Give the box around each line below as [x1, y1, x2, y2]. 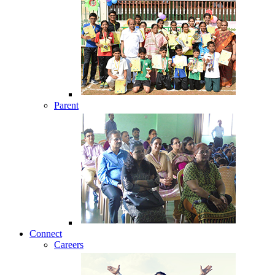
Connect [29, 228, 62, 239]
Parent [54, 100, 79, 110]
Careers [54, 239, 83, 250]
